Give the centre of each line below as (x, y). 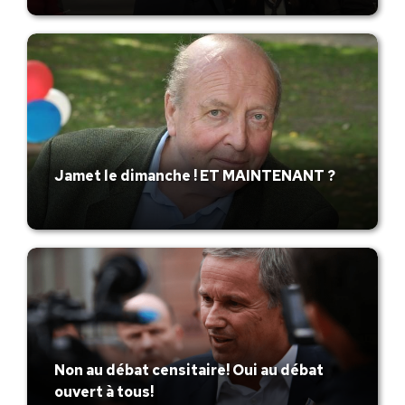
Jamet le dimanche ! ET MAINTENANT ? (195, 176)
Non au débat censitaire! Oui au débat (189, 370)
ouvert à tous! (104, 391)
